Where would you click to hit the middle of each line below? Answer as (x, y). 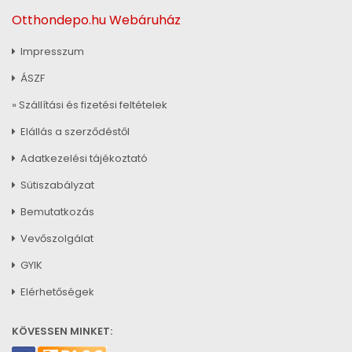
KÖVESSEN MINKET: (62, 331)
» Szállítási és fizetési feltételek (90, 104)
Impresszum (51, 51)
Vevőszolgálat (56, 238)
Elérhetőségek (56, 291)
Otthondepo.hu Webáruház (96, 20)
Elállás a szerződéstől (74, 131)
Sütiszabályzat (56, 185)
